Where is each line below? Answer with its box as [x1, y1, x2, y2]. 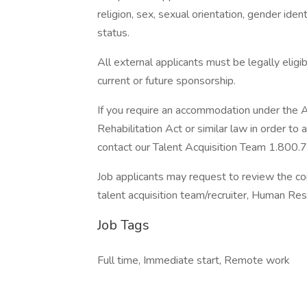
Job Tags [97, 216, 149, 234]
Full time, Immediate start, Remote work [97, 253, 290, 268]
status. [97, 25, 130, 40]
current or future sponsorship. [97, 73, 236, 88]
